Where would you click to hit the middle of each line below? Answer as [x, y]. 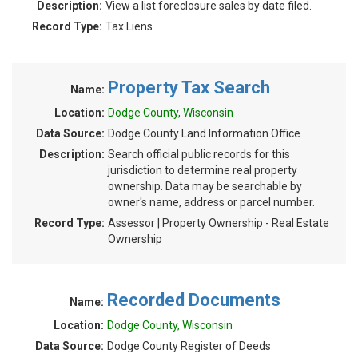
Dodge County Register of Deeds [189, 346]
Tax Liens [129, 26]
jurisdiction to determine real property [203, 170]
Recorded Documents [194, 300]
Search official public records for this [199, 154]
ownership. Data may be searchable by [205, 186]
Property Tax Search [189, 88]
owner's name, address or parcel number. [211, 202]
